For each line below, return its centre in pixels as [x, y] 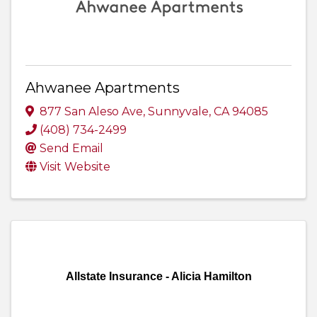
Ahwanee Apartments [103, 88]
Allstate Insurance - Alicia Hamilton [158, 276]
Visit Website [75, 166]
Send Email [71, 148]
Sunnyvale [178, 111]
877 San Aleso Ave [91, 111]
